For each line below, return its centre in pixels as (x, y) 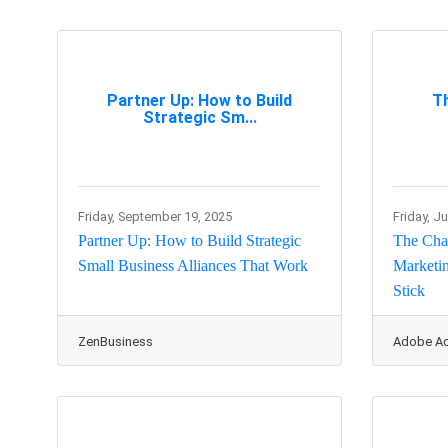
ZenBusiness (115, 342)
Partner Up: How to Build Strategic (189, 241)
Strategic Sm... (199, 117)
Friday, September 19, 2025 (155, 217)
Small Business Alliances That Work (193, 266)
